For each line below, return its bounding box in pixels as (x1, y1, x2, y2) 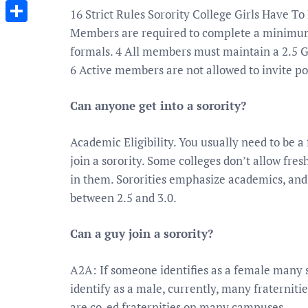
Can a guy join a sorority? (70, 225, 213, 241)
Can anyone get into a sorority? (70, 98, 246, 113)
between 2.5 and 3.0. (70, 189, 177, 206)
